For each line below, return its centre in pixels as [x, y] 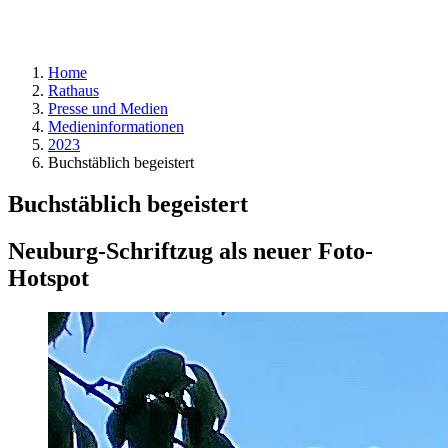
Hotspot [48, 278]
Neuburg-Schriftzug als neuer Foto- [190, 251]
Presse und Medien [108, 108]
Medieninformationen [116, 126]
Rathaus [73, 90]
